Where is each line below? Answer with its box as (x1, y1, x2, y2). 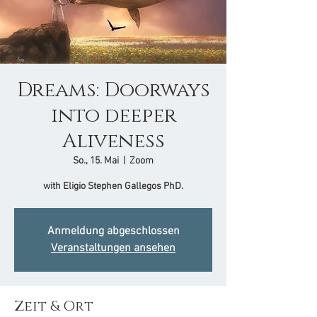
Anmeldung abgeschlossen (47, 224, 180, 238)
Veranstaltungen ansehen (51, 241, 175, 255)
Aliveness (62, 128, 165, 154)
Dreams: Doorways (16, 77, 210, 103)
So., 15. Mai (73, 155, 119, 167)
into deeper (50, 103, 176, 129)
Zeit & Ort (14, 297, 93, 316)
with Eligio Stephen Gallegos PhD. (43, 180, 183, 192)
